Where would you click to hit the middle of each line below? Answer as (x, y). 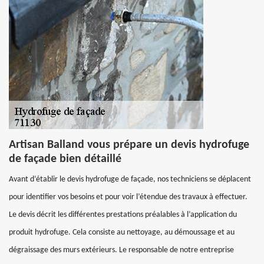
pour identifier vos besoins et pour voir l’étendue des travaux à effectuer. (128, 197)
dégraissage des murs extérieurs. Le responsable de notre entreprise (121, 250)
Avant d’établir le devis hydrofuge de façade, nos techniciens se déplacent (130, 179)
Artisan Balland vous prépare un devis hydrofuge (129, 145)
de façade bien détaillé (65, 159)
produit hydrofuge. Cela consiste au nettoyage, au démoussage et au (122, 232)
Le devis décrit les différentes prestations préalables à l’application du (123, 215)
